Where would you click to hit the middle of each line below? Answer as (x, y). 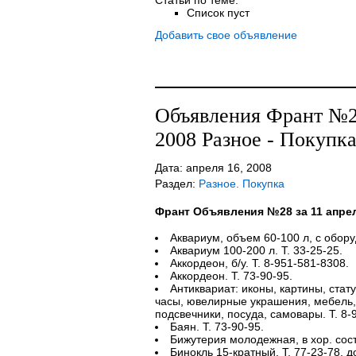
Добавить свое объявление (226, 35)
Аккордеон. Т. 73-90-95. (231, 276)
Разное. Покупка (241, 184)
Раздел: (176, 184)
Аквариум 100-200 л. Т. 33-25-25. (256, 250)
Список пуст (218, 13)
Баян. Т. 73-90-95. (217, 327)
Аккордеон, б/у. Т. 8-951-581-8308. (259, 263)
